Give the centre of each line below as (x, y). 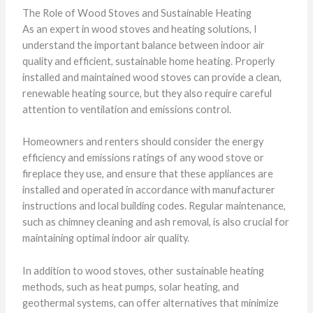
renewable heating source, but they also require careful (147, 93)
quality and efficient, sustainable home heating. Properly (148, 61)
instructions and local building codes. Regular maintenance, (154, 206)
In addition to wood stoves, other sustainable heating (143, 270)
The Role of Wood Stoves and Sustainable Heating (137, 13)
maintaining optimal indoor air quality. (105, 238)
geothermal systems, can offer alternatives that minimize (150, 303)
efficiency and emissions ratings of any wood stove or (143, 158)
